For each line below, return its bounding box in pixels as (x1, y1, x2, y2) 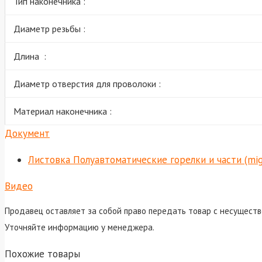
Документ (5, 126, 50, 140)
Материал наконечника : (13, 105, 112, 117)
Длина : (13, 50, 46, 62)
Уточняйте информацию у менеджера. (5, 221, 154, 233)
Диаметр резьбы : (13, 22, 85, 35)
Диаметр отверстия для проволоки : (13, 77, 161, 89)
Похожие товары (5, 247, 80, 260)
